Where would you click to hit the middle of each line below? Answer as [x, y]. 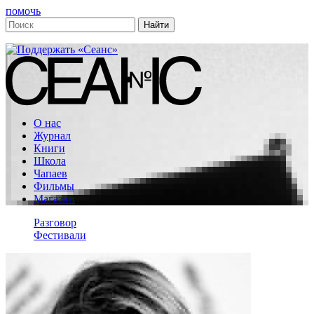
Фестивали [60, 235]
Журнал [52, 136]
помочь [23, 11]
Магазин [54, 199]
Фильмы [54, 186]
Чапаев [50, 173]
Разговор [55, 223]
